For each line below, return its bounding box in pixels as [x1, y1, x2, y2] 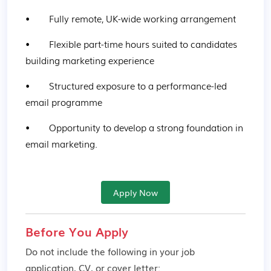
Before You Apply [25, 222, 128, 240]
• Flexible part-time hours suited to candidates [25, 37, 240, 50]
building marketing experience [25, 53, 154, 67]
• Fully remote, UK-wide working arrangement [25, 11, 236, 25]
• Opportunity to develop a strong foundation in [25, 120, 246, 134]
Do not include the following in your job [25, 244, 195, 258]
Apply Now [113, 186, 158, 198]
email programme [25, 95, 102, 108]
